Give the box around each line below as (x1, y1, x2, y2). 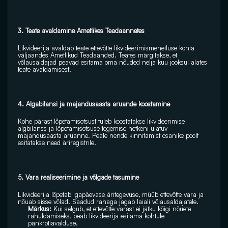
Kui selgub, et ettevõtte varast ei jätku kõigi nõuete (53, 205, 191, 213)
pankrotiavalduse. (28, 219, 80, 227)
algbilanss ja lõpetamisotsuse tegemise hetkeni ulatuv (18, 124, 167, 132)
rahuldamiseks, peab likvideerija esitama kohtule (28, 212, 164, 220)
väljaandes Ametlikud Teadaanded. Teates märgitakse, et (18, 51, 177, 59)
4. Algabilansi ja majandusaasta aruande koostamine (18, 100, 172, 108)
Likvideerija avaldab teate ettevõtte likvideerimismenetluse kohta (18, 44, 194, 52)
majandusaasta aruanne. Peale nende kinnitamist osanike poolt (18, 131, 198, 139)
